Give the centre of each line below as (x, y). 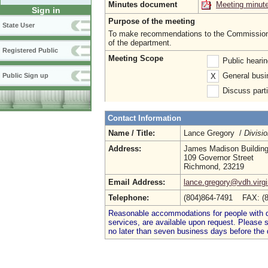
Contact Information (144, 118)
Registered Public (30, 51)
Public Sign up (25, 76)
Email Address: (137, 182)
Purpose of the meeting (152, 21)
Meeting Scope (136, 58)
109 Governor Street (219, 158)
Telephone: (129, 198)
